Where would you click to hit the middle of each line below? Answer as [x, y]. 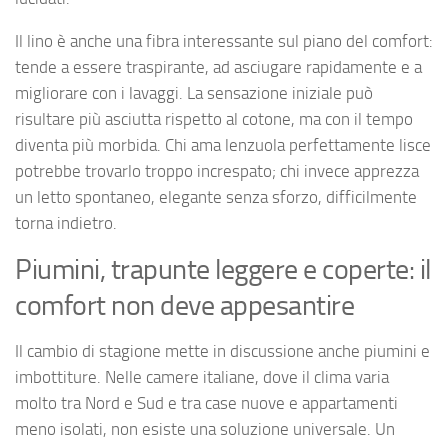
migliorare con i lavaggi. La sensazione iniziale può [194, 92]
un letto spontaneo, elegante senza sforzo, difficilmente [216, 196]
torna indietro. [66, 222]
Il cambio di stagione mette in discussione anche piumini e [222, 351]
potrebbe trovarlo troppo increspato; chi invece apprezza [217, 170]
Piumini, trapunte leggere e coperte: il [223, 270]
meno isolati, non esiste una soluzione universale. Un [205, 429]
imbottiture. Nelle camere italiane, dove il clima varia [202, 377]
